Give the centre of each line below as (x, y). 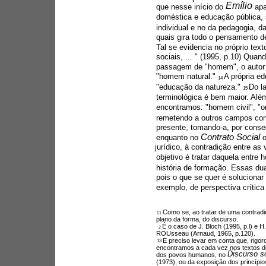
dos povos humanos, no (191, 254)
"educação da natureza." (199, 87)
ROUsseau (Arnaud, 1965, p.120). (205, 233)
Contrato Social (231, 137)
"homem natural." (187, 77)
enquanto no (178, 137)
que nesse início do (191, 7)
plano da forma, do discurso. (197, 219)
